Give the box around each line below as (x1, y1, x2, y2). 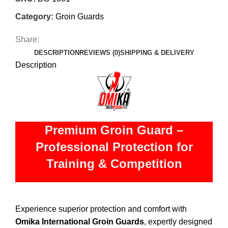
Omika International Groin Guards (15, 217, 144, 226)
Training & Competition (46, 156, 182, 170)
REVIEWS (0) (79, 49, 120, 57)
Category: (15, 12, 53, 21)
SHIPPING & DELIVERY (120, 49, 194, 57)
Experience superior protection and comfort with (15, 204, 187, 213)
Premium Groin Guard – (45, 123, 183, 137)
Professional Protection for (35, 139, 193, 154)
